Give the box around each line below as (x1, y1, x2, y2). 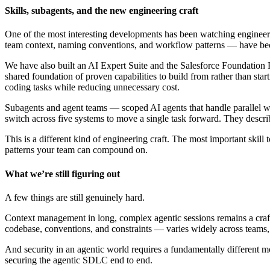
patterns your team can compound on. (5, 145, 148, 155)
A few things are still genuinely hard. (5, 192, 145, 202)
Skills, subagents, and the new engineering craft (5, 5, 198, 16)
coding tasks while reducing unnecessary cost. (5, 82, 180, 93)
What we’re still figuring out (5, 168, 120, 179)
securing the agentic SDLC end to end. (5, 254, 152, 265)
